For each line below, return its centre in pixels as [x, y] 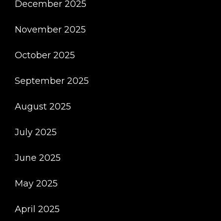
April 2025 [37, 209]
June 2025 [38, 158]
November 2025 [50, 30]
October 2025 [45, 55]
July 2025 [36, 132]
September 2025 [52, 81]
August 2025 [43, 107]
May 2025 [36, 184]
